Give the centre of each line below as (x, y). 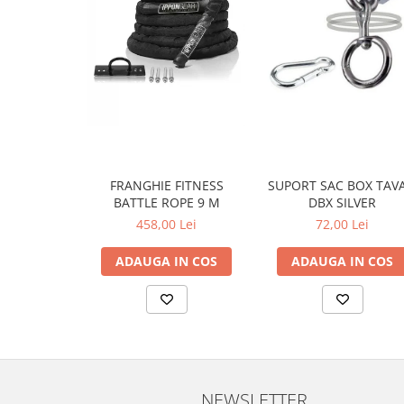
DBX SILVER (342, 202)
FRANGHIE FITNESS (166, 185)
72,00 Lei (342, 224)
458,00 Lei (166, 224)
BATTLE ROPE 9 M (166, 202)
